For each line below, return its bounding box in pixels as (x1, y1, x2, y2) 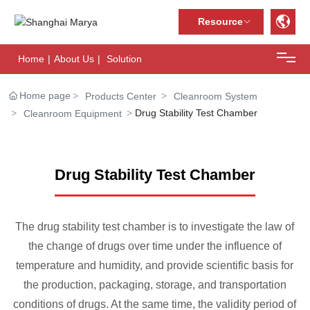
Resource (198, 16, 244, 28)
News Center (10, 273, 75, 286)
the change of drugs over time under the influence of (28, 240, 282, 253)
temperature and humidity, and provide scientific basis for (16, 259, 294, 272)
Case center (10, 194, 70, 207)
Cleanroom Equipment (24, 107, 122, 119)
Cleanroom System (174, 90, 258, 102)
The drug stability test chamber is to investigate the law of (15, 221, 295, 233)
